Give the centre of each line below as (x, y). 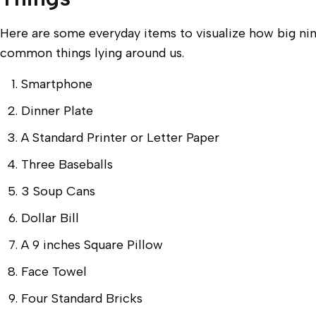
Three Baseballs (67, 164)
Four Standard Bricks (82, 298)
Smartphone (57, 84)
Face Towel (54, 272)
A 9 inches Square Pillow (92, 245)
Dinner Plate (57, 111)
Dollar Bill (50, 218)
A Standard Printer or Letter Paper (120, 138)
